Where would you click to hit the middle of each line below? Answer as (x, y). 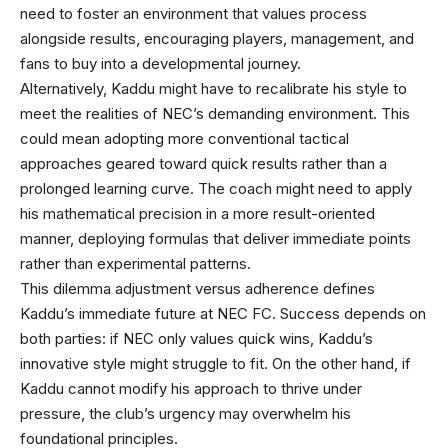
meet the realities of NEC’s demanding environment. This (215, 113)
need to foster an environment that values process (193, 13)
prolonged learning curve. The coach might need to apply (216, 188)
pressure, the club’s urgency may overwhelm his (185, 413)
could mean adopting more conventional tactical (184, 138)
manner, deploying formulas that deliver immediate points (215, 238)
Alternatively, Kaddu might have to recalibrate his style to (213, 88)
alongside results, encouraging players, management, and (217, 38)
